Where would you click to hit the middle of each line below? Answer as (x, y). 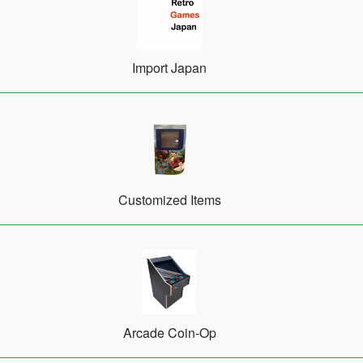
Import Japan (169, 67)
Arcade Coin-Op (169, 332)
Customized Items (169, 200)
